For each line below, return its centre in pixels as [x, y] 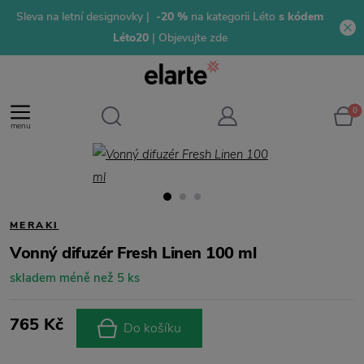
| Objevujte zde [189, 38]
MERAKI [35, 225]
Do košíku [152, 328]
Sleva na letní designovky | [84, 17]
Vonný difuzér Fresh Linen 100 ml [133, 253]
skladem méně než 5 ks [75, 278]
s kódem [299, 17]
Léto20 [132, 38]
